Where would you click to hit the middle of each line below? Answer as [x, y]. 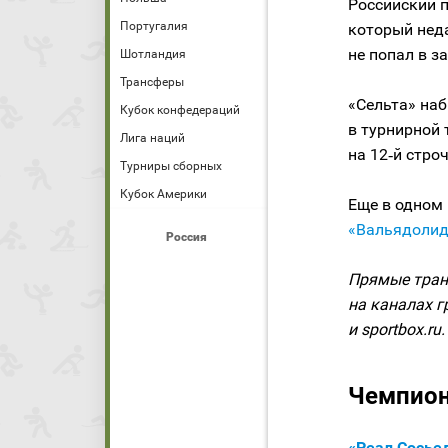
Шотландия [153, 54]
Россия [186, 237]
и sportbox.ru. [396, 330]
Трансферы [152, 82]
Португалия [154, 26]
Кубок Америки [163, 194]
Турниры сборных [171, 166]
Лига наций [152, 138]
